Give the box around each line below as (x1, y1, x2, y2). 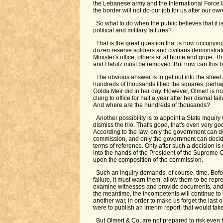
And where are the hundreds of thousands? (93, 102, 210, 109)
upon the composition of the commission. (93, 156, 203, 163)
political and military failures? (93, 27, 172, 34)
